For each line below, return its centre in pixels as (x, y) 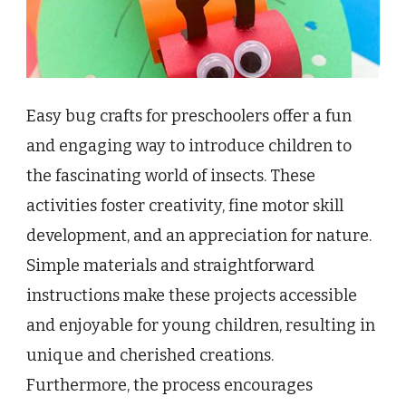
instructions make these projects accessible (192, 296)
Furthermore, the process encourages (169, 386)
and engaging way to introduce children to (189, 146)
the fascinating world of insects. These (171, 176)
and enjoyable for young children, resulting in (201, 326)
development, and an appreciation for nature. (199, 236)
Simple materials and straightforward (170, 266)
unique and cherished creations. (150, 356)
